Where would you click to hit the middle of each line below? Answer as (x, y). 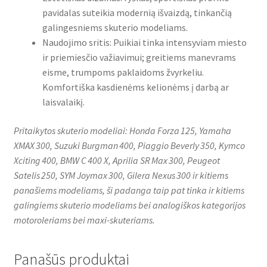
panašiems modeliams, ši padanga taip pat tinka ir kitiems (129, 190)
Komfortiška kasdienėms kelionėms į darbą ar (135, 87)
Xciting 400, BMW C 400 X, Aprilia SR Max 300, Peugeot (117, 160)
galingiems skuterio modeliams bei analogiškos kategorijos (129, 205)
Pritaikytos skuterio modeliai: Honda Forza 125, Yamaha (122, 130)
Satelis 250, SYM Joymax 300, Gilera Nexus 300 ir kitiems (121, 175)
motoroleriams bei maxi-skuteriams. (84, 220)
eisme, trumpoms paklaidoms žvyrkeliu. (123, 72)
